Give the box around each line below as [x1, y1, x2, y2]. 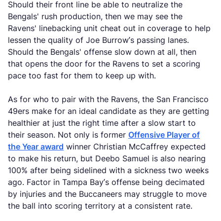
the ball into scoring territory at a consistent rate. [8, 201, 192, 211]
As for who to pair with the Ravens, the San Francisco [8, 94, 209, 104]
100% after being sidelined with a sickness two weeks [8, 165, 209, 175]
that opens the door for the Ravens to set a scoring [8, 59, 200, 69]
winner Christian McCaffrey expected [64, 142, 206, 151]
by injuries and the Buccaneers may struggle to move [8, 189, 207, 199]
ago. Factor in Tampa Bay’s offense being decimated [8, 177, 205, 187]
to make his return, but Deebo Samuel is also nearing [8, 153, 206, 163]
